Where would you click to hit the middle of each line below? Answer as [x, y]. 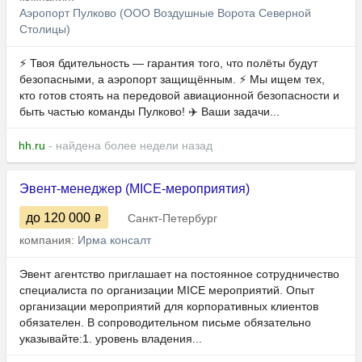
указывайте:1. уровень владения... [111, 339]
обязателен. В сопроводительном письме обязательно [165, 323]
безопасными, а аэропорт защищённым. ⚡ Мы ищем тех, [172, 80]
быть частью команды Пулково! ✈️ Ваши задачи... [149, 112]
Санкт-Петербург [173, 219]
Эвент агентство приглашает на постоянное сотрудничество [179, 274]
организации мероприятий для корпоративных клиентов [169, 307]
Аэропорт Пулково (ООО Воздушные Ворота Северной [165, 13]
